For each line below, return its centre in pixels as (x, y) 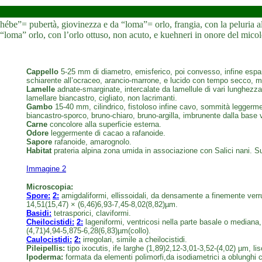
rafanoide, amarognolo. (92, 142)
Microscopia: (50, 187)
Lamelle (41, 89)
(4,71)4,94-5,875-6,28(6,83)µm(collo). (89, 231)
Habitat (39, 151)
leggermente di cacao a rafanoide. (107, 133)
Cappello (42, 72)
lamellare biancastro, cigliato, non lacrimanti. (102, 98)
